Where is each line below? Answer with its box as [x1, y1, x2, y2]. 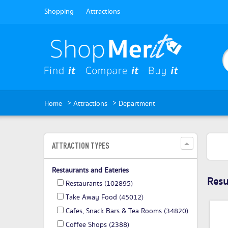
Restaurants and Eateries [52, 165, 129, 176]
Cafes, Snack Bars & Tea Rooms [66, 206, 162, 217]
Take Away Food [66, 192, 117, 203]
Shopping [44, 7, 74, 17]
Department [119, 99, 155, 109]
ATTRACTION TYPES [52, 141, 109, 151]
